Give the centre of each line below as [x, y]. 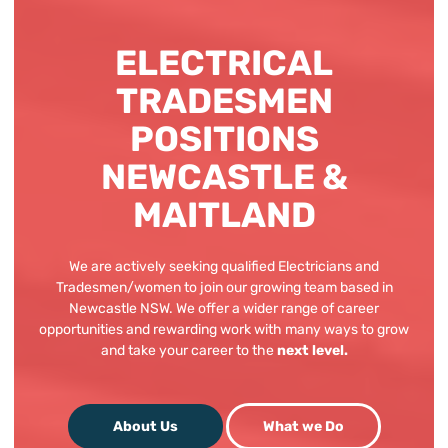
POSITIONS [224, 138]
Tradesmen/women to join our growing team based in [224, 287]
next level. [312, 350]
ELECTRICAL [224, 62]
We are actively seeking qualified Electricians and [224, 266]
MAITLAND [224, 214]
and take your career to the [188, 350]
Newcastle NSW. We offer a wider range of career [224, 308]
